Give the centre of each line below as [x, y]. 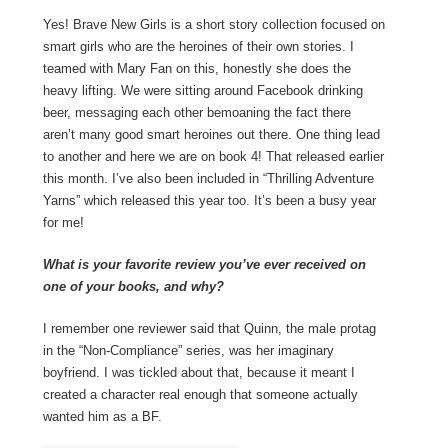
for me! [63, 223]
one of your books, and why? [133, 287]
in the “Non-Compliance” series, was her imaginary [188, 351]
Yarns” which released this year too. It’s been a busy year [209, 201]
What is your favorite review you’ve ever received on [204, 265]
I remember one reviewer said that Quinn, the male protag [209, 329]
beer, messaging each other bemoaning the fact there [196, 113]
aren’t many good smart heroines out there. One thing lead [211, 135]
